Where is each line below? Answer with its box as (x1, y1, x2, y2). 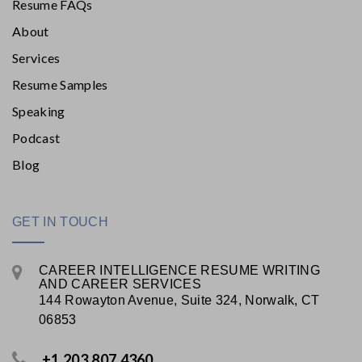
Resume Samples (12, 77, 108, 92)
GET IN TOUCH (12, 215, 108, 229)
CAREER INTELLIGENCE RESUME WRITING (39, 263, 320, 277)
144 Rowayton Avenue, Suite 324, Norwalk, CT (39, 293, 320, 307)
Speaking (12, 103, 65, 119)
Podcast (12, 130, 61, 145)
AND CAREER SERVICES (39, 277, 202, 291)
